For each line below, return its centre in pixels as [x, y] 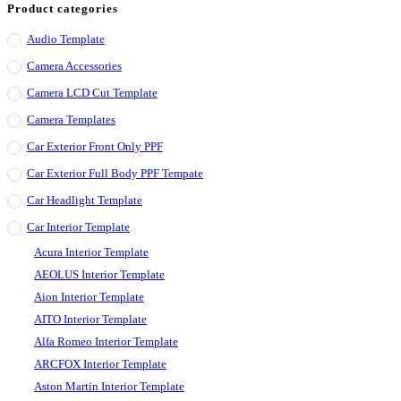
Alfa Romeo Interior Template [106, 341]
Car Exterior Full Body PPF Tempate [115, 173]
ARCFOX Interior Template [100, 363]
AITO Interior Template [90, 319]
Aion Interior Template [89, 296]
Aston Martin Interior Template [109, 386]
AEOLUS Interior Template [99, 274]
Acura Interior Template [91, 252]
